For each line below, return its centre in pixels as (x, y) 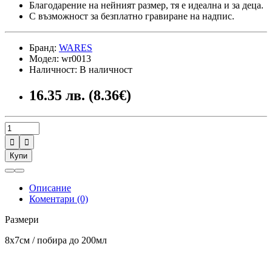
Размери (22, 219)
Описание (50, 188)
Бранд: (44, 47)
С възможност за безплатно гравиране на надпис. (132, 16)
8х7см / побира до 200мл (56, 240)
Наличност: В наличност (81, 69)
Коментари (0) (59, 199)
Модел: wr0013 (60, 58)
